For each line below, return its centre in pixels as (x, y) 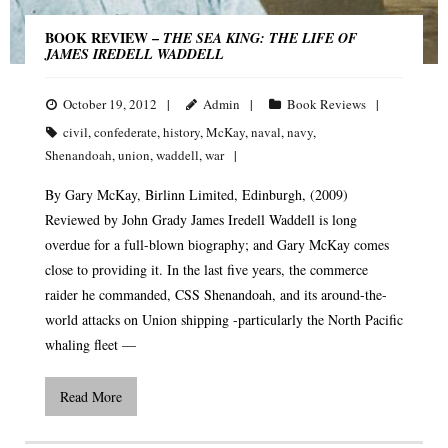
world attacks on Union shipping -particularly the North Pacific (224, 319)
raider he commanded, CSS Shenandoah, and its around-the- (216, 294)
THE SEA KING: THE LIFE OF (260, 37)
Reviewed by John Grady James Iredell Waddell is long (201, 219)
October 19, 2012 (110, 103)
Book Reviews (326, 103)
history (181, 131)
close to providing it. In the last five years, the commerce (206, 269)
